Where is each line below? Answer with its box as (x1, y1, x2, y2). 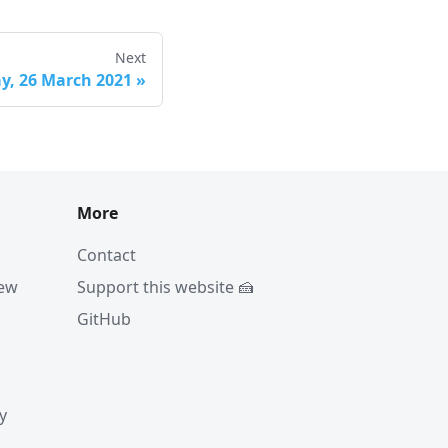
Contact (77, 244, 136, 266)
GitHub (77, 308, 131, 330)
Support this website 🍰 (77, 276, 254, 298)
